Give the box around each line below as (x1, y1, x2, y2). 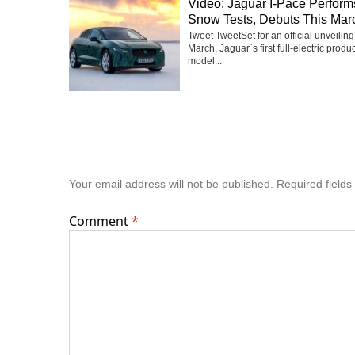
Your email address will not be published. (69, 177, 273, 191)
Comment (69, 212, 132, 231)
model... (188, 55, 222, 67)
